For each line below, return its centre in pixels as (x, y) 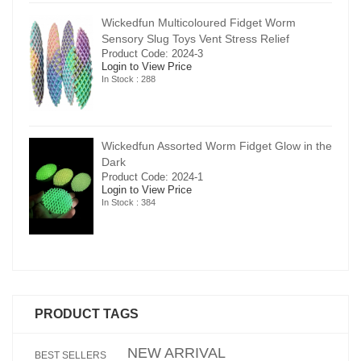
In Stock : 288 (129, 79)
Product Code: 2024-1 (152, 176)
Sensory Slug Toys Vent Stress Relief (195, 38)
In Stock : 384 (129, 202)
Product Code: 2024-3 (152, 53)
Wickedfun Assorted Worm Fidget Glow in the (217, 145)
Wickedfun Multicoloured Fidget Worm (199, 22)
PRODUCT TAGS (87, 313)
